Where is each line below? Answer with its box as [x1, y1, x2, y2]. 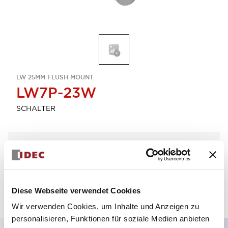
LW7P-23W [16, 83, 96, 102]
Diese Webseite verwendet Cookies [12, 186, 140, 195]
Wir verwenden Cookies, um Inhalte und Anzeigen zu [12, 202, 199, 211]
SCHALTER [16, 104, 55, 113]
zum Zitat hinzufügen [115, 160, 179, 168]
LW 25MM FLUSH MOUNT [16, 73, 94, 81]
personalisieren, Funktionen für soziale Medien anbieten [12, 214, 210, 223]
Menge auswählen [16, 143, 69, 151]
